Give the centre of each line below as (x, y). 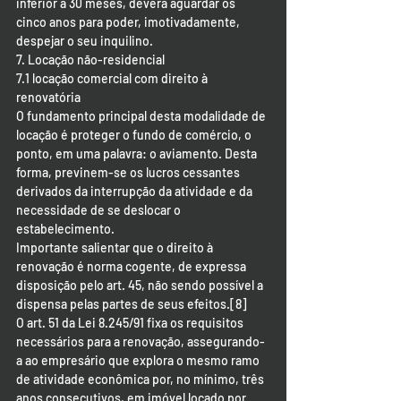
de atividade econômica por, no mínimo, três (141, 379)
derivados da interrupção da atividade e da (136, 191)
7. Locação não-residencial (90, 60)
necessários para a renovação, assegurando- (141, 341)
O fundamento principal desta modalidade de (142, 116)
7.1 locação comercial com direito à (113, 78)
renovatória (48, 97)
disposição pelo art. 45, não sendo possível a (141, 285)
